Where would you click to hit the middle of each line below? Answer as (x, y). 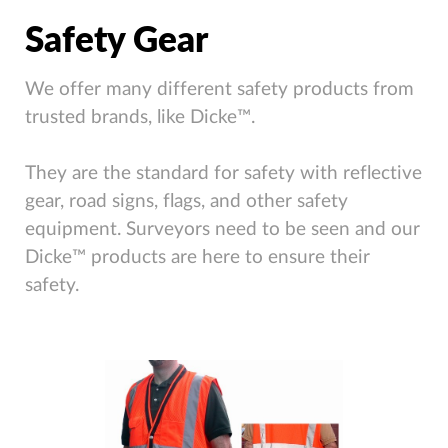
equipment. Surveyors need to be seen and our (222, 230)
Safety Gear (116, 42)
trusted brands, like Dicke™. (140, 118)
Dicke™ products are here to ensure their (197, 258)
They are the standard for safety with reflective (223, 174)
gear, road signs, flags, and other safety (186, 202)
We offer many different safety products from (219, 90)
